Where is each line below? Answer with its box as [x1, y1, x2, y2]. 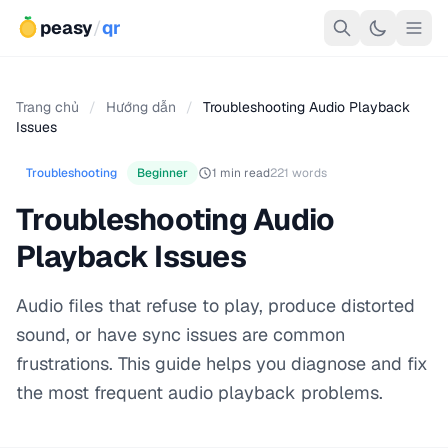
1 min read [212, 165, 270, 181]
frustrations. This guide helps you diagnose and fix [16, 352, 428, 375]
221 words [270, 165, 327, 181]
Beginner [137, 165, 188, 181]
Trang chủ [16, 98, 79, 116]
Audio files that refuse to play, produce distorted [16, 294, 415, 317]
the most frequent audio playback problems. [16, 381, 383, 404]
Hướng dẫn [106, 98, 176, 116]
